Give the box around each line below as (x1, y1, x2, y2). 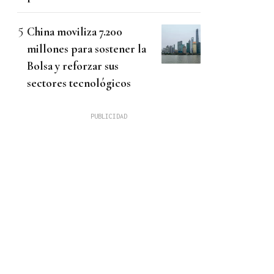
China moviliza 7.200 (27, 24, 122, 39)
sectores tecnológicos (27, 76, 131, 91)
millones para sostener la (27, 42, 146, 56)
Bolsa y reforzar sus (27, 59, 119, 73)
